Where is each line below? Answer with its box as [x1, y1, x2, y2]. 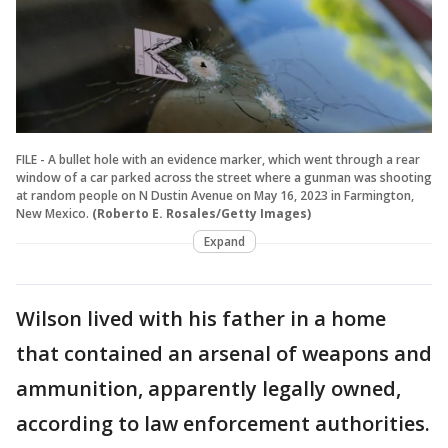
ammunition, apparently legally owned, [16, 374, 401, 402]
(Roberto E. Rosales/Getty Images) [92, 204, 311, 222]
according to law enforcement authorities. [16, 409, 430, 437]
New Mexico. [16, 204, 89, 222]
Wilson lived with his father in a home [16, 304, 386, 332]
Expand [203, 232, 245, 250]
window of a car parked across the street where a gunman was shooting [16, 168, 432, 186]
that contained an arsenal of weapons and [16, 339, 432, 367]
